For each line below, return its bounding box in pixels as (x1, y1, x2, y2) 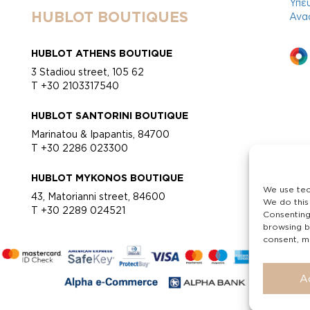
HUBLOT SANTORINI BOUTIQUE (30, 110, 188, 121)
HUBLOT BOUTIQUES (30, 8, 188, 26)
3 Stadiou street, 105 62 (30, 66, 144, 77)
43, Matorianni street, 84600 (30, 191, 165, 202)
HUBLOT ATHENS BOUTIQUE (30, 48, 172, 59)
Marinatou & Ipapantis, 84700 (30, 129, 170, 140)
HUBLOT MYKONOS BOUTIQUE (30, 172, 183, 183)
